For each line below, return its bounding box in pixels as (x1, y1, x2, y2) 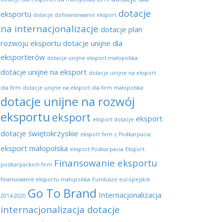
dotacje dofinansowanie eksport (33, 11, 116, 18)
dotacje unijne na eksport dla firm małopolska (23, 84, 143, 91)
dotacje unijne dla (63, 38, 122, 48)
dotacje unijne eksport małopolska (47, 55, 138, 61)
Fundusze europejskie (92, 176, 150, 183)
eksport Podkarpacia (70, 146, 123, 153)
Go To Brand (28, 185, 97, 201)
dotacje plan (101, 24, 142, 34)
